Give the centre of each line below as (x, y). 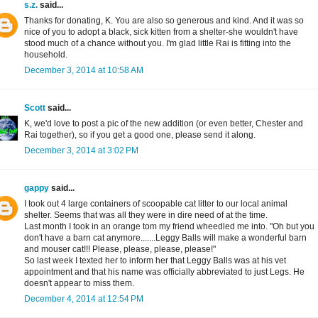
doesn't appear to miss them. (79, 284)
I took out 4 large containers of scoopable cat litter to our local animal (156, 204)
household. (46, 55)
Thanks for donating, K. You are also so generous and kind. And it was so (164, 21)
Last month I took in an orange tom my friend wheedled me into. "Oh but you (169, 227)
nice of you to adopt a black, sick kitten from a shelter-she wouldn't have (161, 32)
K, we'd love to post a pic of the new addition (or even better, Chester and (164, 124)
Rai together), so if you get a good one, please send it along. (140, 135)
